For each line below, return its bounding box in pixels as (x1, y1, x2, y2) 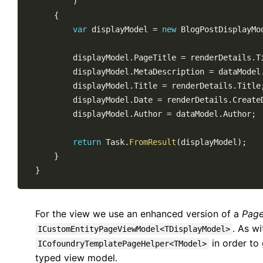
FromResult (129, 137, 176, 147)
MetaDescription (134, 67, 209, 76)
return (73, 137, 101, 147)
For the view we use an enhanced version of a (35, 208, 242, 220)
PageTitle (134, 53, 181, 62)
